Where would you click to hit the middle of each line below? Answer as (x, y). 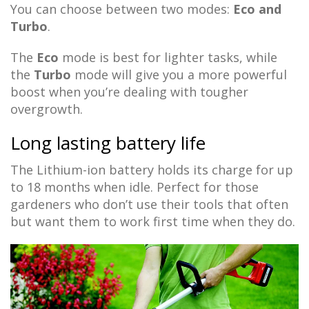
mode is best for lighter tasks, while (168, 58)
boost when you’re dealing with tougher (129, 92)
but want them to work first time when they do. (153, 222)
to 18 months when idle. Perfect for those (134, 187)
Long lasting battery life (108, 143)
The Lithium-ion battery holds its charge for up (152, 170)
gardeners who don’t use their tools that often (149, 205)
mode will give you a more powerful (179, 75)
